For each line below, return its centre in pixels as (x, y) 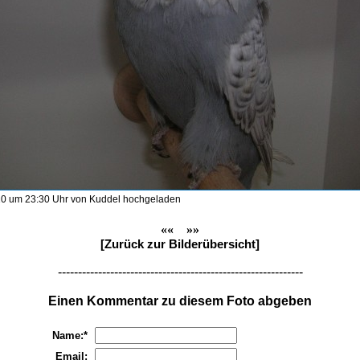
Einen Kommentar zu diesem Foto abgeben (180, 301)
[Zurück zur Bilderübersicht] (180, 244)
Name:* (70, 335)
